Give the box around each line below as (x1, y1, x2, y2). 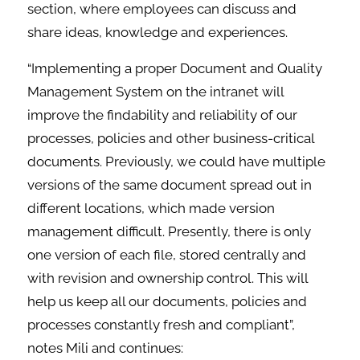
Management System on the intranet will (27, 84, 284, 100)
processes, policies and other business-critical (27, 130, 315, 147)
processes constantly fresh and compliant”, (27, 317, 296, 333)
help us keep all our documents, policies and (27, 293, 308, 310)
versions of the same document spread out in (27, 177, 313, 194)
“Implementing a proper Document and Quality (27, 60, 323, 77)
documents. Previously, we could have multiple (27, 153, 326, 170)
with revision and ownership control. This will (27, 270, 309, 287)
